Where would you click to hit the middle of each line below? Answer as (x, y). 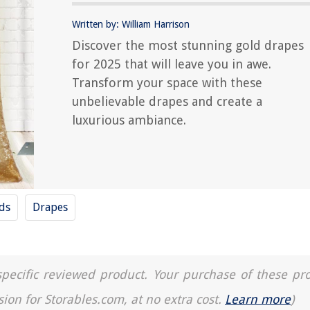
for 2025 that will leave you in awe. (172, 64)
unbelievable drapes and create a (167, 101)
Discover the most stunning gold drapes (188, 45)
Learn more (258, 299)
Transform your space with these (167, 83)
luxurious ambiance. (129, 120)
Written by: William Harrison (131, 24)
